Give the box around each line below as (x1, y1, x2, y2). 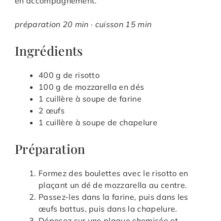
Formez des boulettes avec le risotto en (38, 168, 188, 179)
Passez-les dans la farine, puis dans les (38, 192, 188, 202)
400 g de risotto (38, 70, 100, 80)
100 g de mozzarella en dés (38, 82, 145, 92)
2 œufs (38, 106, 65, 116)
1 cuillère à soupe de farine (38, 94, 142, 104)
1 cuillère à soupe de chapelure (38, 117, 157, 128)
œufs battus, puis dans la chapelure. (38, 204, 178, 214)
